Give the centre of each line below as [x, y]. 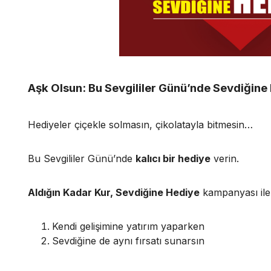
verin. [225, 159]
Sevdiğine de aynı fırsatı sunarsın [128, 241]
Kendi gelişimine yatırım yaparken [128, 227]
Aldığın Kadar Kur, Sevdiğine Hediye [114, 193]
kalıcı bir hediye [173, 159]
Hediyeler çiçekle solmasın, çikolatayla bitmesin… [140, 125]
